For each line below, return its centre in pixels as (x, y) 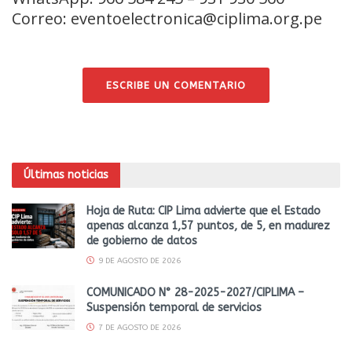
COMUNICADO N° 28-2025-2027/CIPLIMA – (195, 293)
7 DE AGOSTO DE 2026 (138, 328)
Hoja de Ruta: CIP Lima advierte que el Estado (203, 211)
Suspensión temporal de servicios (174, 308)
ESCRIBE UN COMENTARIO (176, 85)
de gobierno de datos (142, 241)
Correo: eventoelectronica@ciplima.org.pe (167, 18)
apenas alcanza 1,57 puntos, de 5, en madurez (208, 226)
